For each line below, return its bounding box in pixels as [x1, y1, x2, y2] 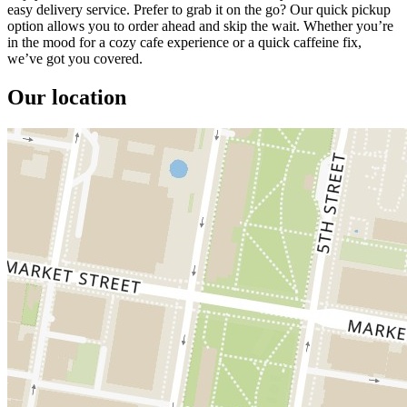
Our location [7, 84, 126, 109]
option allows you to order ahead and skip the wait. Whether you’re [7, 17, 393, 34]
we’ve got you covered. [7, 50, 143, 66]
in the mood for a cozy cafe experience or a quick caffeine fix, [7, 34, 362, 50]
